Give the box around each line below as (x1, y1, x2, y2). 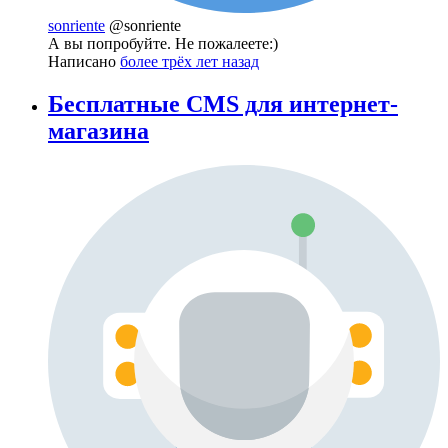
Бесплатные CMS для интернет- (48, 90, 398, 117)
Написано (48, 52, 120, 70)
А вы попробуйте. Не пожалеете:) (48, 34, 278, 52)
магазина (48, 117, 149, 144)
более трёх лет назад (120, 52, 259, 70)
